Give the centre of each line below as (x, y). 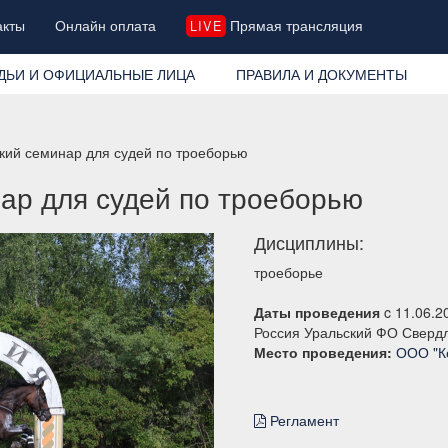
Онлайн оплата (106, 25)
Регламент (302, 419)
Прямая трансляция (294, 25)
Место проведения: (323, 351)
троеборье (288, 271)
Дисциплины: (309, 241)
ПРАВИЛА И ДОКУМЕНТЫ (321, 73)
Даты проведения (317, 311)
